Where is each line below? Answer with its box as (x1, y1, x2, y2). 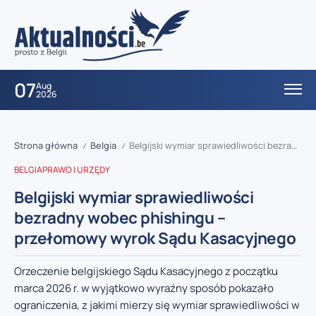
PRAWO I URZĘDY (42, 164, 110, 176)
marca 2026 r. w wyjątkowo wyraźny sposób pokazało (14, 281, 274, 296)
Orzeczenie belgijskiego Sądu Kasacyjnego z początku (14, 264, 278, 279)
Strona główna (14, 139, 78, 152)
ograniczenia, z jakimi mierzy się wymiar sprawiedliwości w (14, 298, 300, 313)
